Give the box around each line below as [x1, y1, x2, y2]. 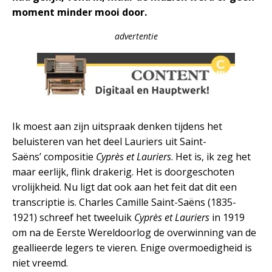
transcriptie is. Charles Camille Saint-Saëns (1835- [12, 195, 236, 209]
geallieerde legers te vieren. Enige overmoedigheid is [12, 240, 252, 254]
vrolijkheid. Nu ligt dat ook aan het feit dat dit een [12, 180, 237, 194]
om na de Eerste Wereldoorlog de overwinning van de [12, 225, 256, 239]
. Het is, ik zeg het [171, 149, 251, 163]
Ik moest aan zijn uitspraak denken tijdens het [12, 119, 222, 133]
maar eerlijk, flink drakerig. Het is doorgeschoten [12, 165, 234, 178]
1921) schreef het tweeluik [12, 210, 134, 224]
